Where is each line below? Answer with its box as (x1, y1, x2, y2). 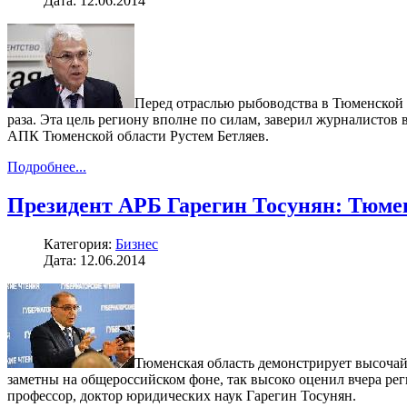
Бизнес (115, 235, 158, 252)
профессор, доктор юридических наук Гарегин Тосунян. (7, 387, 356, 403)
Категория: (44, 235, 115, 252)
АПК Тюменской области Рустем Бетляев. (7, 127, 269, 144)
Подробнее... (7, 158, 86, 174)
